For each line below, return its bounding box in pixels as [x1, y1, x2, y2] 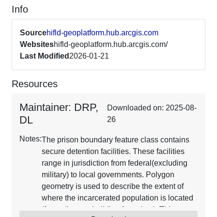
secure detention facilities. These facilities [42, 147, 185, 155]
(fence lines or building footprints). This [42, 205, 174, 214]
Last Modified [20, 52, 69, 60]
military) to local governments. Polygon [42, 170, 174, 179]
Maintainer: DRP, [19, 101, 98, 113]
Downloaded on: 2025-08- [107, 104, 197, 112]
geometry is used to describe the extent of [42, 182, 184, 190]
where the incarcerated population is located [42, 194, 193, 202]
